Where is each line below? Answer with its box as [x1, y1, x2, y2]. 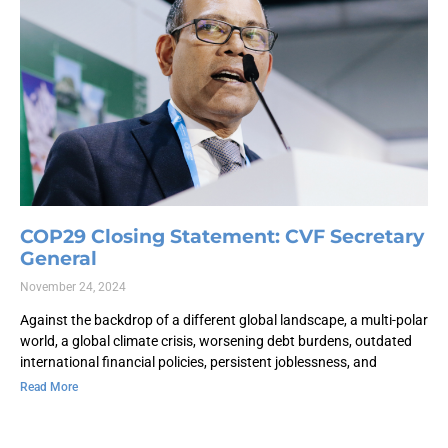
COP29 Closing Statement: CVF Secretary [20, 225, 424, 249]
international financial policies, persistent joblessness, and [20, 354, 377, 371]
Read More [20, 380, 78, 395]
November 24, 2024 [20, 280, 126, 295]
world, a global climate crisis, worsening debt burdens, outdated [20, 333, 412, 350]
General [20, 247, 97, 271]
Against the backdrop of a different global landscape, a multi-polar [20, 312, 428, 329]
